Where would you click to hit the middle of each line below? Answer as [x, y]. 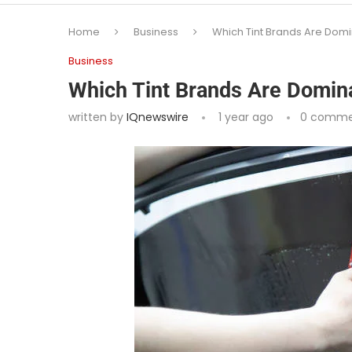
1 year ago [244, 117]
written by [97, 117]
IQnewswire [158, 117]
